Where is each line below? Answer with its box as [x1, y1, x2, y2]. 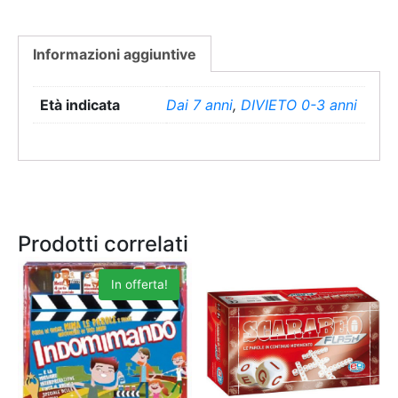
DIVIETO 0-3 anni [241, 95, 357, 114]
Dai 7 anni [166, 95, 233, 114]
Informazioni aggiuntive [33, 44, 196, 63]
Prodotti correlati [18, 231, 188, 258]
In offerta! [110, 276, 168, 291]
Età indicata [40, 95, 120, 114]
